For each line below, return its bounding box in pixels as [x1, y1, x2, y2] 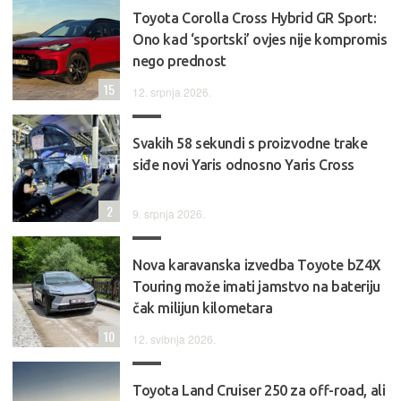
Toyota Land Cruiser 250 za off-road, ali [132, 381, 386, 398]
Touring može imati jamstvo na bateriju [132, 277, 380, 294]
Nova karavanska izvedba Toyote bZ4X [132, 256, 382, 273]
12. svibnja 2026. [132, 330, 216, 346]
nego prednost [132, 52, 226, 69]
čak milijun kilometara [132, 299, 273, 316]
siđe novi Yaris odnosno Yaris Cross [132, 156, 354, 173]
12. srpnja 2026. [132, 83, 211, 99]
